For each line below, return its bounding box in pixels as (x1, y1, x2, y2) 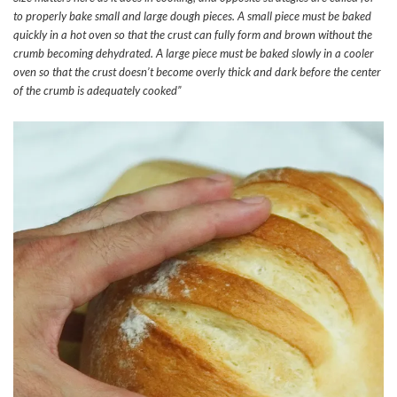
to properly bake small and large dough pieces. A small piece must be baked (13, 8, 371, 23)
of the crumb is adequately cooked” (13, 82, 181, 97)
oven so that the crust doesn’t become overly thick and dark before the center (13, 64, 381, 79)
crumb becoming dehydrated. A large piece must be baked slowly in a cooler (13, 45, 374, 60)
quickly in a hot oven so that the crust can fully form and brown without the (13, 27, 372, 42)
